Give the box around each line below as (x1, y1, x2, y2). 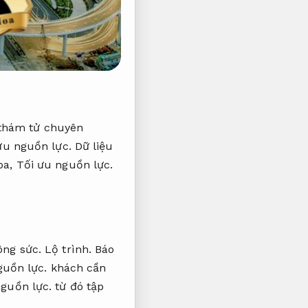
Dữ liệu (71, 139, 113, 153)
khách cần (47, 261, 107, 274)
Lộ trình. (45, 242, 92, 256)
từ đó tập (52, 279, 104, 293)
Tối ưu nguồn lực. (16, 157, 113, 171)
